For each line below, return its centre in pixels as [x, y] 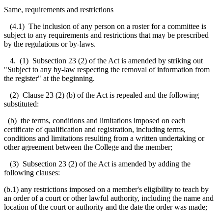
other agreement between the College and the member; [88, 147]
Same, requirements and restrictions [59, 9]
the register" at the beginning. [49, 78]
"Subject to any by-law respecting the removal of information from [107, 69]
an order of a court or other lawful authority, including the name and [109, 198]
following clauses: [32, 172]
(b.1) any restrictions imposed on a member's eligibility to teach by [106, 189]
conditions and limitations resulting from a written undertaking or [104, 138]
